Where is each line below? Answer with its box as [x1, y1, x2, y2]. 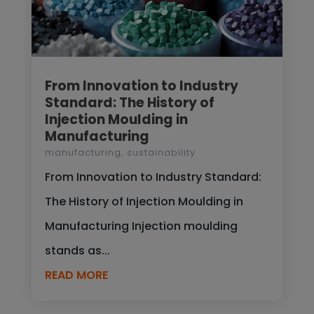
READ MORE [44, 267, 108, 284]
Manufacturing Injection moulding [44, 218, 238, 235]
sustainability [126, 146, 196, 160]
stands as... [44, 243, 110, 259]
